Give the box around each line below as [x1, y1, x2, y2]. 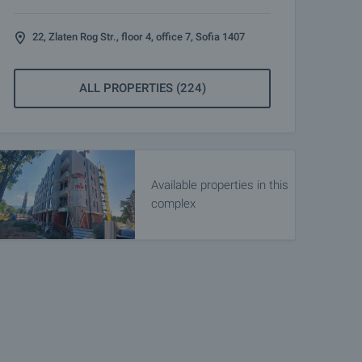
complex [151, 196, 196, 211]
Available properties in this [151, 178, 288, 192]
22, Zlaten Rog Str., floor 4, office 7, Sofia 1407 [32, 31, 245, 43]
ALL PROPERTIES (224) [78, 81, 206, 95]
